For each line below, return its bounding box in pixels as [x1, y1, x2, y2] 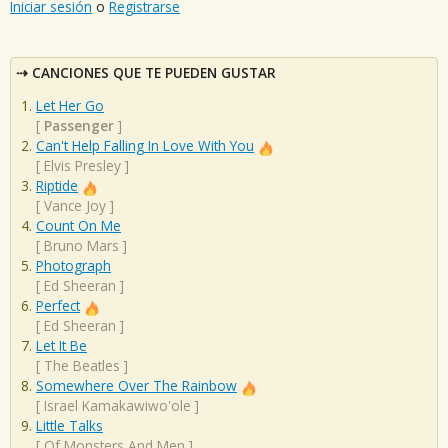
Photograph [36, 256, 111, 276]
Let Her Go [36, 96, 104, 116]
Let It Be [36, 336, 87, 356]
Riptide [36, 176, 78, 196]
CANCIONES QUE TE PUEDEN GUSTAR [32, 62, 276, 82]
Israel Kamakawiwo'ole [44, 396, 191, 416]
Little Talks [36, 416, 103, 436]
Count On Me [36, 216, 121, 236]
